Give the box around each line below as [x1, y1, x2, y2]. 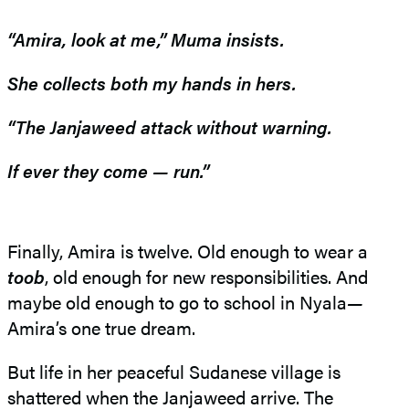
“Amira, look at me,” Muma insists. [7, 25, 285, 52]
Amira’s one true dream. [7, 313, 195, 341]
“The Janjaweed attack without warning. [7, 112, 332, 140]
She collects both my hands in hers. [7, 68, 297, 96]
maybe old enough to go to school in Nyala [7, 288, 347, 315]
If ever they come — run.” [7, 156, 209, 184]
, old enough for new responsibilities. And [45, 262, 368, 289]
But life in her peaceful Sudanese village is [7, 357, 341, 384]
